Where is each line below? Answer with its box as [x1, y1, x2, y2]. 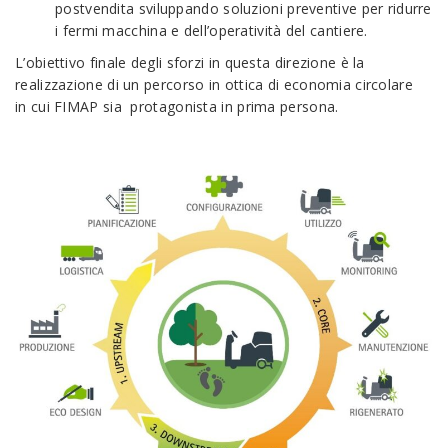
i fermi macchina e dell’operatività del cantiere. [55, 21, 368, 41]
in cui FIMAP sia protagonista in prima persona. [15, 97, 339, 117]
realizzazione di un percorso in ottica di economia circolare [15, 75, 418, 95]
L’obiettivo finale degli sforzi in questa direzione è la [15, 53, 365, 73]
